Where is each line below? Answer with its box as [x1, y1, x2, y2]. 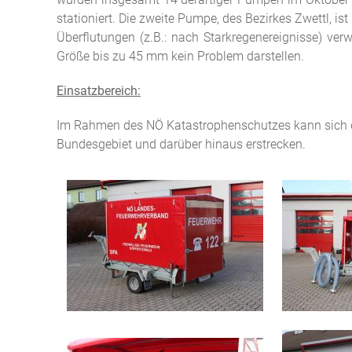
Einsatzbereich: [57, 83, 141, 98]
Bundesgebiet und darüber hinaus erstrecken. [57, 137, 309, 152]
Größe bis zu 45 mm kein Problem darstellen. [57, 49, 304, 64]
